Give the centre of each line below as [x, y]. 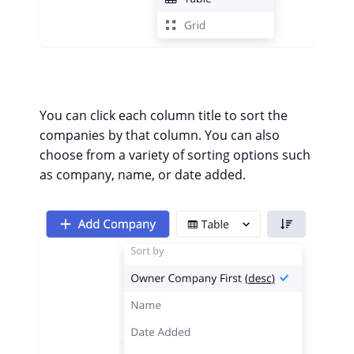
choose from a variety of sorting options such [175, 154]
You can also [242, 135]
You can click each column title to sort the [164, 115]
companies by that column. [122, 135]
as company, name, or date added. [143, 174]
